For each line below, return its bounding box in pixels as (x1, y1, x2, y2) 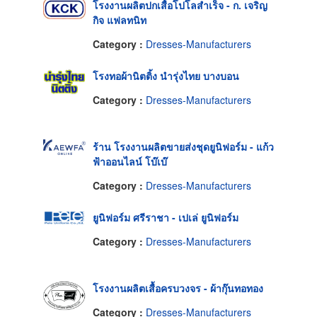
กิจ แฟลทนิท (93, 13, 146, 28)
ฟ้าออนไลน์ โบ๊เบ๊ (93, 154, 167, 169)
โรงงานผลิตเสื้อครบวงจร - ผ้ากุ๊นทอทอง (93, 281, 263, 296)
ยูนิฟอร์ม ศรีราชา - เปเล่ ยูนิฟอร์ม (93, 210, 238, 225)
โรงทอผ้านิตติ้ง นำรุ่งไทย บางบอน (93, 69, 239, 83)
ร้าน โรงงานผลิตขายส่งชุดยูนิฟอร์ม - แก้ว (93, 139, 274, 154)
